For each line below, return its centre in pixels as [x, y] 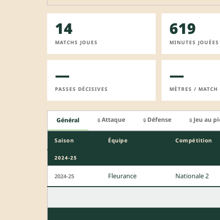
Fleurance [122, 176]
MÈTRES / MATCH [193, 89]
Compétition [194, 140]
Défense [159, 120]
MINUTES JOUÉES [194, 42]
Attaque [113, 120]
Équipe [118, 140]
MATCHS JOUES [76, 42]
